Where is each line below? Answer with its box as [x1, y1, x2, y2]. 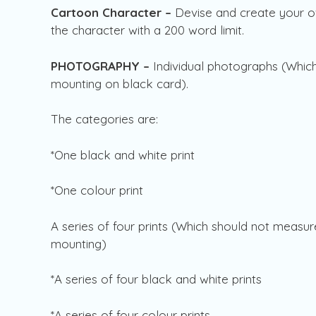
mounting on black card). [51, 75, 192, 91]
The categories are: [51, 111, 162, 127]
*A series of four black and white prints [51, 272, 265, 287]
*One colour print [51, 183, 147, 198]
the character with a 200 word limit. [51, 23, 248, 38]
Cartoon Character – [51, 5, 175, 20]
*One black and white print [51, 147, 198, 162]
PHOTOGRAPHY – [51, 58, 153, 73]
